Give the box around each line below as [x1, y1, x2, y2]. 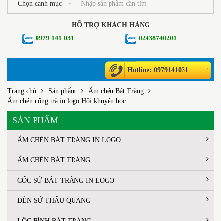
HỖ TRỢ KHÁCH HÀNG [71, 21, 150, 29]
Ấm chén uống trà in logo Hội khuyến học [7, 97, 126, 105]
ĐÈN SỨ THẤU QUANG [17, 197, 91, 205]
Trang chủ [7, 87, 36, 95]
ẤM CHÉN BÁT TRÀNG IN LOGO [17, 136, 121, 144]
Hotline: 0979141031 [127, 66, 188, 74]
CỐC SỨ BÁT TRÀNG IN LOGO [17, 177, 114, 184]
